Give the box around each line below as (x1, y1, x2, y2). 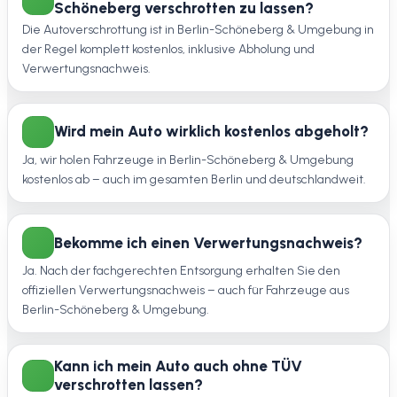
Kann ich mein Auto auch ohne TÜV (54, 357, 302, 376)
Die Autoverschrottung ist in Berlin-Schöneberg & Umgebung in (22, 21, 374, 37)
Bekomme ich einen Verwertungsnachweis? (54, 233, 362, 252)
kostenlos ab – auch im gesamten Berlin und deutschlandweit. (22, 172, 366, 188)
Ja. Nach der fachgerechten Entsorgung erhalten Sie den (22, 263, 340, 279)
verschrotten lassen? (54, 376, 203, 394)
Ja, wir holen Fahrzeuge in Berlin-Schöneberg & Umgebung (22, 152, 354, 168)
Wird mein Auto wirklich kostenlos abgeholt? (54, 122, 369, 141)
